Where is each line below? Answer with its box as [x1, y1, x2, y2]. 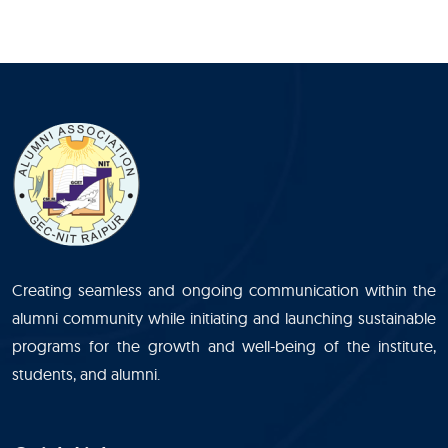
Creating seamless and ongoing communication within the [12, 280, 436, 300]
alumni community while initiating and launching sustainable [12, 308, 436, 328]
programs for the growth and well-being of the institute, [12, 336, 436, 356]
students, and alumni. [12, 364, 160, 384]
